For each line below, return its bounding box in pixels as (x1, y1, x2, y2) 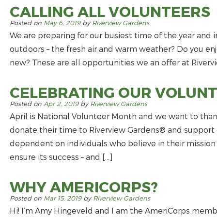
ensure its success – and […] (10, 152, 113, 161)
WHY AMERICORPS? (10, 178, 158, 195)
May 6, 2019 (44, 19, 80, 27)
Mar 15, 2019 (44, 194, 81, 202)
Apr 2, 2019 (44, 100, 78, 108)
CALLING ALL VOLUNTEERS (10, 2, 210, 20)
